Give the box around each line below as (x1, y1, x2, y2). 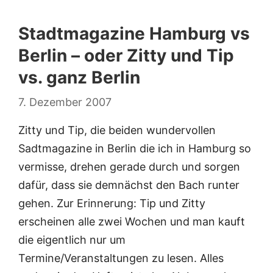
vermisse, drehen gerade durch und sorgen (18, 160, 240, 174)
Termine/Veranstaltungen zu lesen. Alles (18, 252, 224, 265)
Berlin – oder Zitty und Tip (18, 45, 234, 66)
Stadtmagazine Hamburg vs (18, 23, 250, 44)
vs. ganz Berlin (18, 67, 140, 88)
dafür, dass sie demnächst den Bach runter (18, 179, 239, 192)
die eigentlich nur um (18, 233, 126, 247)
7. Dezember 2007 (18, 96, 112, 109)
